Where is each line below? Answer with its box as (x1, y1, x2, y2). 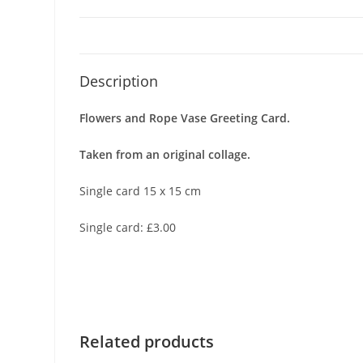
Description (79, 70, 159, 91)
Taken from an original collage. (79, 146, 251, 162)
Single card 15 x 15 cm (79, 182, 202, 199)
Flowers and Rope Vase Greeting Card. (79, 109, 291, 126)
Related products (79, 330, 215, 352)
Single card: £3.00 (79, 219, 177, 235)
